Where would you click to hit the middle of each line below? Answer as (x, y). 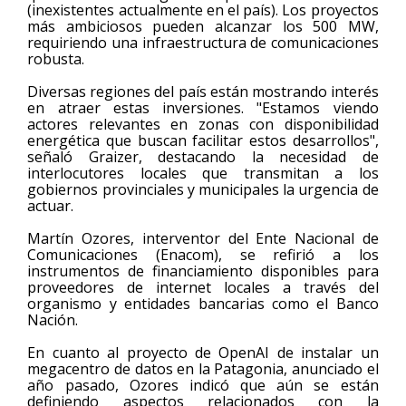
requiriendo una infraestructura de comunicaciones (203, 43)
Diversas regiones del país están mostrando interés (203, 92)
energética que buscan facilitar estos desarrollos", (203, 141)
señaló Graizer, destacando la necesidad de (203, 157)
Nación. (53, 320)
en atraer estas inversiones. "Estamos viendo (203, 108)
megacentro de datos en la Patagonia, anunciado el (203, 369)
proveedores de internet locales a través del (203, 288)
